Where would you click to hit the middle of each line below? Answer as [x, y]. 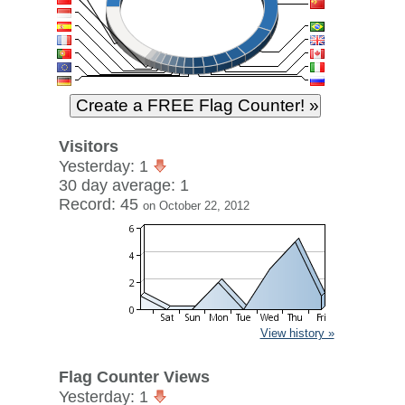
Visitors [88, 146]
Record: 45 [100, 204]
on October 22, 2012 [196, 206]
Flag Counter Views [134, 377]
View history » [297, 333]
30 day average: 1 [123, 185]
